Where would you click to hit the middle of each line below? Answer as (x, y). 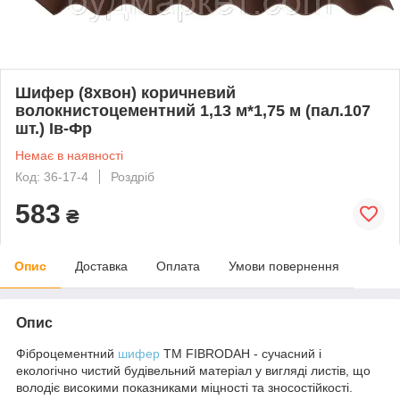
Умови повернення (284, 266)
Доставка (101, 266)
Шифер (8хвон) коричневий (125, 92)
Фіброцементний (67, 353)
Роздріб (133, 176)
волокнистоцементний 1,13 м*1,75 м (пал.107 (193, 110)
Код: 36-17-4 (52, 176)
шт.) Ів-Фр (54, 128)
